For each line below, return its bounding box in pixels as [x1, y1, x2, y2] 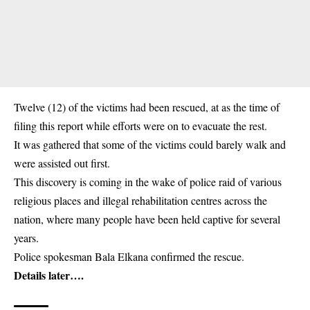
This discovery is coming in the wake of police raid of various [14, 174, 282, 189]
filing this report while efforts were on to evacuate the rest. [14, 118, 267, 133]
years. [14, 230, 39, 245]
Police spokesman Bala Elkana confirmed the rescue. [14, 249, 244, 264]
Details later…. [14, 267, 84, 283]
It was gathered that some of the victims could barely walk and [14, 137, 286, 152]
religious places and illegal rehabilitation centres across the [14, 193, 267, 208]
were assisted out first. [14, 156, 110, 170]
